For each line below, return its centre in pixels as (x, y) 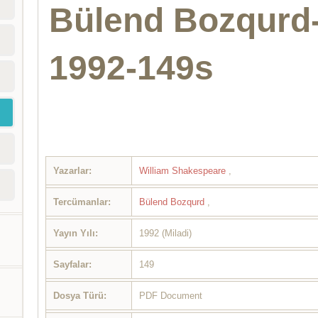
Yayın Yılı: (76, 233)
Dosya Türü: (80, 295)
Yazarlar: (73, 170)
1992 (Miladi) (166, 233)
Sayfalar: (73, 264)
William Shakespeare (184, 170)
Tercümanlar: (82, 202)
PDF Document (171, 295)
